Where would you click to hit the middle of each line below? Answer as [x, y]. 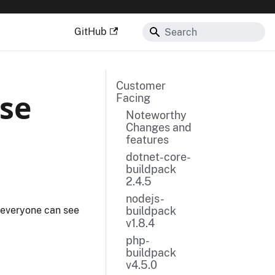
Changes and [158, 127]
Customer [141, 86]
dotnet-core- [158, 157]
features [147, 140]
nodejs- [145, 199]
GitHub [90, 32]
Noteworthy [156, 115]
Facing [133, 98]
